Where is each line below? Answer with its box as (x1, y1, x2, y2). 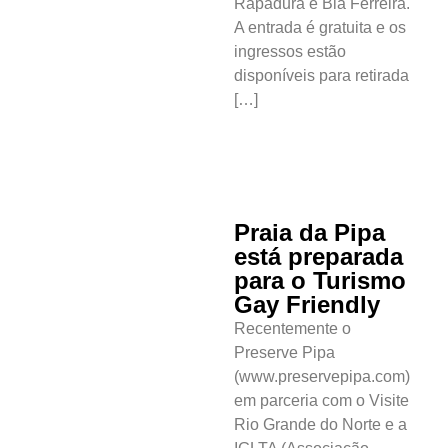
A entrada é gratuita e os (234, 18, 406, 36)
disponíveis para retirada (234, 66, 409, 84)
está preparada (234, 243, 403, 271)
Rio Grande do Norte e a (234, 416, 407, 434)
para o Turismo (234, 267, 406, 295)
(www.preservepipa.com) (234, 368, 410, 386)
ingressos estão (234, 42, 346, 60)
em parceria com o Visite (234, 392, 409, 410)
